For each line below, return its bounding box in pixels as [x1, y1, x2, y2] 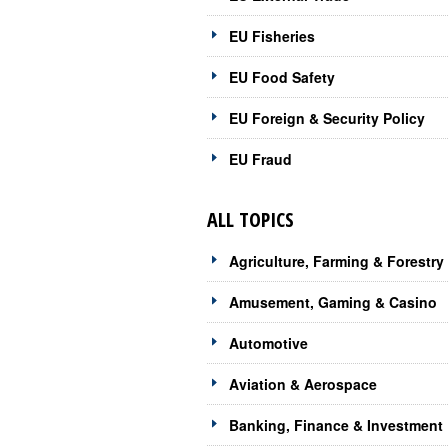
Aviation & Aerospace [229, 374, 377, 395]
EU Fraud [229, 149, 292, 170]
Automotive [229, 333, 308, 354]
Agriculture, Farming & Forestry [229, 251, 444, 272]
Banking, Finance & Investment [229, 415, 443, 436]
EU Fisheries [229, 26, 315, 47]
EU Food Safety [229, 67, 335, 88]
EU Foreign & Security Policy [229, 108, 425, 129]
